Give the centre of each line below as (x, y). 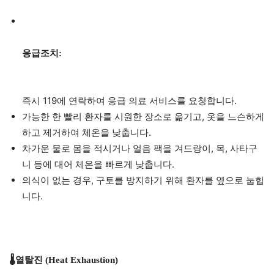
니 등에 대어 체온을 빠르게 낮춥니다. (98, 165)
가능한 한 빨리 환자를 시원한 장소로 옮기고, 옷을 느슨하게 (143, 117)
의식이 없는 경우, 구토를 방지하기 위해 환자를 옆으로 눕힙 (143, 180)
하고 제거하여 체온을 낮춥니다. (87, 133)
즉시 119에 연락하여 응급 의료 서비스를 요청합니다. (129, 101)
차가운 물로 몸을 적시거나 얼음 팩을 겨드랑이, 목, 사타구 (140, 149)
